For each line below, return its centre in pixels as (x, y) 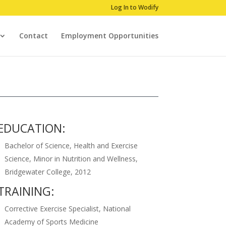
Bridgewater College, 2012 (47, 172)
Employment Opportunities (109, 36)
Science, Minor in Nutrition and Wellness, (71, 159)
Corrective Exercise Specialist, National (67, 209)
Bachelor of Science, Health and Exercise (71, 146)
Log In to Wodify (134, 7)
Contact (33, 36)
